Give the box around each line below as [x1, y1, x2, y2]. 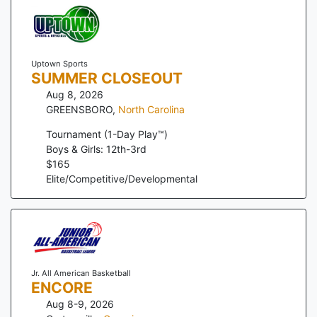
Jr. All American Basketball [30, 268, 131, 279]
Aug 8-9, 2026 [46, 298, 114, 311]
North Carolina [118, 103, 185, 115]
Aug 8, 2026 [46, 88, 103, 100]
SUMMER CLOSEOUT [30, 69, 183, 87]
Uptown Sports [30, 58, 88, 69]
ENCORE [30, 279, 93, 297]
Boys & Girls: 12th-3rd [46, 142, 146, 155]
